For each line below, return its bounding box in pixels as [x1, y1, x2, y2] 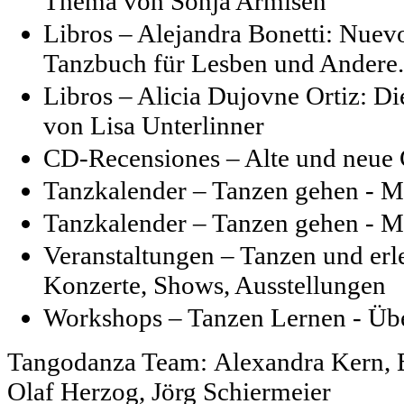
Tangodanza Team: [7, 346, 214, 376]
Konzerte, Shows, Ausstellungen [43, 270, 386, 299]
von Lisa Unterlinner [43, 110, 264, 140]
